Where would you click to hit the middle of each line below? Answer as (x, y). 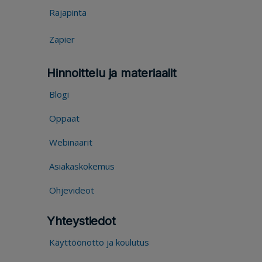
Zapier (62, 39)
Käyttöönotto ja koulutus (99, 242)
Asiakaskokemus (82, 166)
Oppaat (64, 118)
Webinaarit (71, 142)
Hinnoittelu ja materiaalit (112, 73)
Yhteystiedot (81, 221)
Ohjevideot (72, 190)
